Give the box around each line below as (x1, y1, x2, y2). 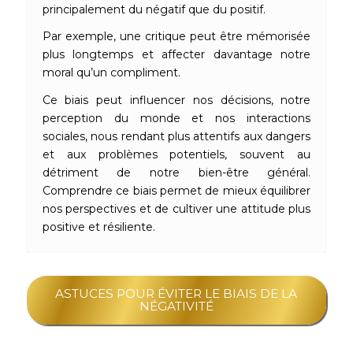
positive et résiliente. (42, 220, 155, 235)
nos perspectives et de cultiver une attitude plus (42, 202, 311, 217)
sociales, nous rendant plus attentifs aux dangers (42, 129, 311, 144)
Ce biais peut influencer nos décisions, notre (42, 93, 311, 108)
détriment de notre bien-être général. (42, 165, 311, 180)
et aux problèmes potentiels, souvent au (42, 147, 311, 162)
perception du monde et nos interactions (42, 111, 311, 126)
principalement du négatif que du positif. (42, 2, 266, 17)
